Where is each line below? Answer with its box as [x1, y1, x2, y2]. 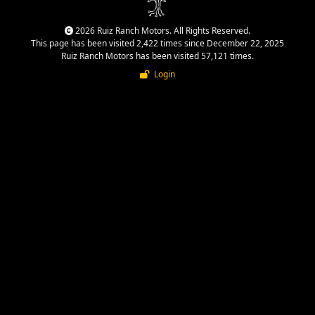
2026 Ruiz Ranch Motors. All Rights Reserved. [73, 24, 250, 37]
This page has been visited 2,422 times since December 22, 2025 [31, 37, 284, 49]
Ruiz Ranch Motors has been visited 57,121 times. [61, 49, 254, 62]
